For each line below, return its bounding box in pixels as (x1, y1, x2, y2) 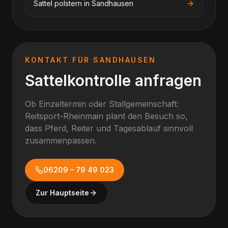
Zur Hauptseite (36, 188, 89, 197)
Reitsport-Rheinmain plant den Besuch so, (25, 111, 188, 121)
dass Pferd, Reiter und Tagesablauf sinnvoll (25, 123, 193, 133)
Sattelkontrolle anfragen (25, 71, 202, 90)
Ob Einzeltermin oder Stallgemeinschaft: (25, 99, 179, 109)
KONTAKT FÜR (25, 55, 94, 64)
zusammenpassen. (25, 135, 97, 146)
